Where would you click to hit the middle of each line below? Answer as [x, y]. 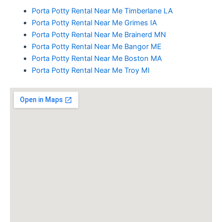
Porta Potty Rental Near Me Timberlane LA [102, 11]
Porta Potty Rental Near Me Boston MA [97, 58]
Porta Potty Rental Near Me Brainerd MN [99, 34]
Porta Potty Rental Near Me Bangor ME [96, 46]
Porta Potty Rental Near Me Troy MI [90, 70]
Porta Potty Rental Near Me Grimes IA [94, 23]
